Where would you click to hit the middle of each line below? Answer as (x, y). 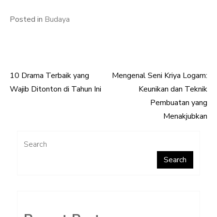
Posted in (27, 19)
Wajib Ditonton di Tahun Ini (55, 89)
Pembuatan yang (179, 103)
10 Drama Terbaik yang (49, 76)
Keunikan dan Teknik (173, 89)
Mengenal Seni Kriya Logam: (160, 76)
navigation (43, 105)
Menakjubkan (185, 116)
